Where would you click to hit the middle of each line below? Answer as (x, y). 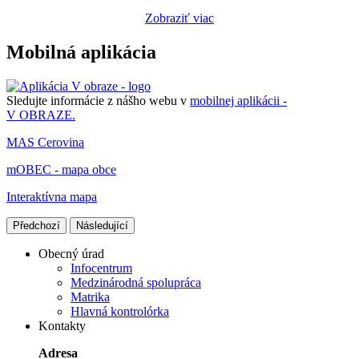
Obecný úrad (71, 254)
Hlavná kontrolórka (120, 312)
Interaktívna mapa (52, 197)
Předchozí (36, 226)
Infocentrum (101, 268)
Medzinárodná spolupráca (136, 283)
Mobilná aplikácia (81, 52)
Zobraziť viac (179, 18)
